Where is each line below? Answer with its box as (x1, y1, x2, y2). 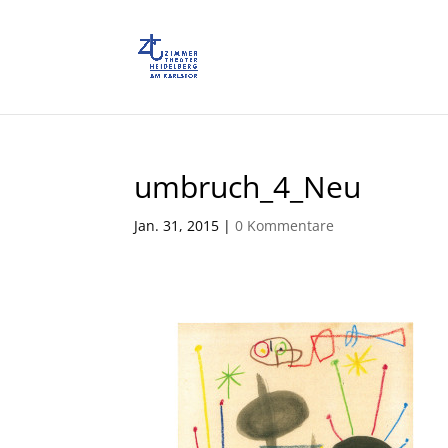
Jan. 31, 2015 (134, 216, 220, 235)
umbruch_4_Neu (134, 166, 362, 207)
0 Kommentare (235, 216, 335, 235)
